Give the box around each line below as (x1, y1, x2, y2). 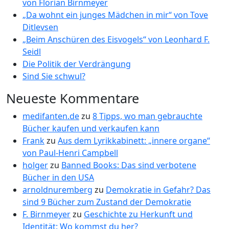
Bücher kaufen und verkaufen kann (22, 123, 159, 134)
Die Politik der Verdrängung (22, 58, 131, 70)
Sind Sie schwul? (22, 71, 85, 82)
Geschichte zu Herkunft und (84, 209, 193, 220)
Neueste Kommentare (6, 89, 139, 107)
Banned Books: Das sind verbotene (61, 159, 196, 171)
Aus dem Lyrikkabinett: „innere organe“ (58, 135, 210, 146)
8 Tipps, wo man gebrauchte (93, 110, 202, 122)
